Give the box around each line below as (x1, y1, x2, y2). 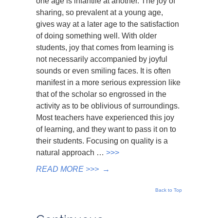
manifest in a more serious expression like (36, 78, 181, 87)
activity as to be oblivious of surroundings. (36, 102, 180, 110)
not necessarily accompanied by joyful (36, 55, 167, 63)
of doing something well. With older (36, 32, 157, 40)
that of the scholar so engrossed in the (36, 90, 166, 98)
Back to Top (155, 187, 182, 193)
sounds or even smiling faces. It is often (36, 67, 171, 75)
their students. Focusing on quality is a (36, 137, 168, 145)
